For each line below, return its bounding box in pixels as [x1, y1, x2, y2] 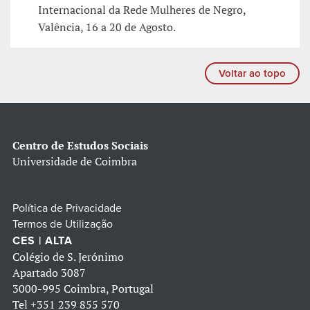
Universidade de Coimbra [12, 154, 137, 170]
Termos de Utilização [12, 217, 113, 232]
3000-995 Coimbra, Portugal [12, 281, 154, 297]
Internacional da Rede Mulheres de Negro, [38, 2, 246, 18]
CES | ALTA [12, 234, 73, 248]
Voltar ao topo [219, 67, 286, 80]
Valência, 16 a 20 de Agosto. [38, 19, 176, 35]
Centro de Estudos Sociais [12, 138, 148, 154]
